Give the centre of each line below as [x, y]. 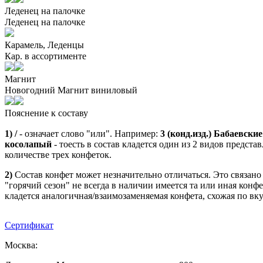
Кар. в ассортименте [45, 56]
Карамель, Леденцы [44, 45]
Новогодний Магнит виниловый [71, 90]
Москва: [21, 245]
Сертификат [29, 225]
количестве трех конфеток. [58, 154]
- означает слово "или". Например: [89, 133]
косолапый [28, 144]
